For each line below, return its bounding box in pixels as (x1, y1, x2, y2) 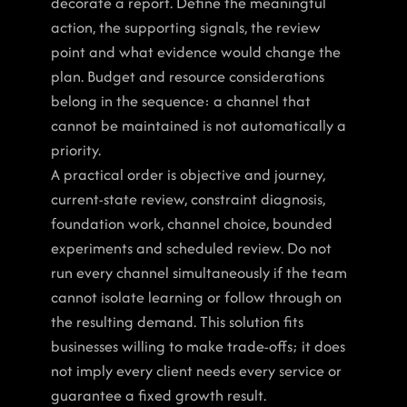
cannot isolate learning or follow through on (51, 286, 342, 308)
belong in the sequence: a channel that (51, 90, 311, 112)
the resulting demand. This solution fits (51, 311, 303, 333)
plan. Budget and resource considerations (51, 65, 324, 87)
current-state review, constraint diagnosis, (51, 188, 325, 210)
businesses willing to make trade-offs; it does (51, 335, 345, 357)
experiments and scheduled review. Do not (51, 237, 332, 259)
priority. (51, 139, 101, 161)
